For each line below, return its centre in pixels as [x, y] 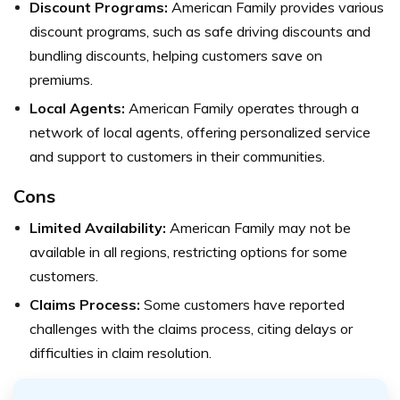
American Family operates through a [242, 108]
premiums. [61, 80]
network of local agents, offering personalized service [200, 133]
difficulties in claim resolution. [121, 353]
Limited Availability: [98, 228]
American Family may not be [258, 228]
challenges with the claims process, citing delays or [191, 329]
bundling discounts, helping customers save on [176, 56]
